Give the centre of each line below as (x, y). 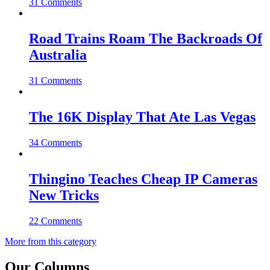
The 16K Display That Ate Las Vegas (142, 117)
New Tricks (64, 195)
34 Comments (55, 142)
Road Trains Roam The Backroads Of (146, 39)
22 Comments (55, 221)
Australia (58, 55)
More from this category (51, 241)
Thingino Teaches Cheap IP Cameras (143, 179)
